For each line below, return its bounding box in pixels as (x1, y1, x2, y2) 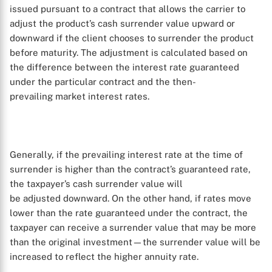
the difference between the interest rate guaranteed (10, 62, 239, 72)
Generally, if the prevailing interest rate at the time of (10, 149, 243, 160)
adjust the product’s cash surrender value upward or (10, 18, 235, 29)
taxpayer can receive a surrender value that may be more (10, 222, 256, 233)
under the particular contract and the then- (10, 76, 196, 87)
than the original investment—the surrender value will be (10, 237, 260, 247)
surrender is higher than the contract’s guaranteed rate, (10, 164, 251, 174)
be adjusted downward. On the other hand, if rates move (10, 193, 251, 203)
